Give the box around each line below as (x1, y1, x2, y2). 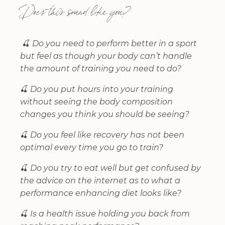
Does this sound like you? (20, 9, 128, 21)
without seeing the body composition (20, 97, 173, 107)
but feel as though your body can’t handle (20, 51, 192, 61)
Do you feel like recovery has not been (30, 130, 184, 140)
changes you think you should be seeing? (20, 109, 189, 120)
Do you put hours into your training (30, 84, 173, 94)
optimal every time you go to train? (20, 143, 163, 153)
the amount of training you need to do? (20, 64, 181, 74)
